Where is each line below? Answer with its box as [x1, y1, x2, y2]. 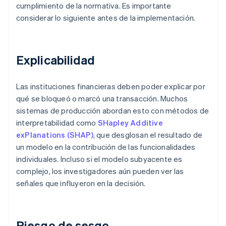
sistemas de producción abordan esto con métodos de [16, 105, 209, 116]
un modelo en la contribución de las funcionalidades [16, 142, 196, 152]
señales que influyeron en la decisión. [16, 178, 146, 189]
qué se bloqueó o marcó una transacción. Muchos [16, 93, 188, 104]
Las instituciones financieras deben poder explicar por [16, 81, 205, 92]
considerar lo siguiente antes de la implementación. [16, 13, 196, 23]
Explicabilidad [16, 52, 95, 68]
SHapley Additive [97, 118, 163, 128]
